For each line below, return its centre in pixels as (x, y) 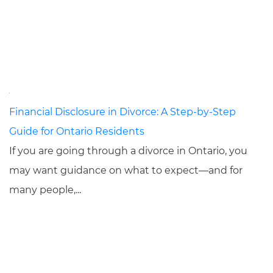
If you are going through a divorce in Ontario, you (128, 151)
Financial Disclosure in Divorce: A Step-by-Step (122, 112)
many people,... (45, 190)
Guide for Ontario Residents (77, 131)
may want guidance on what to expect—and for (126, 170)
